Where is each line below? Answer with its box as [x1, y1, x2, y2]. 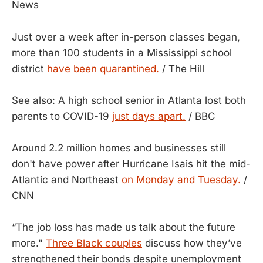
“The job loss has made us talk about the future [12, 221, 235, 234]
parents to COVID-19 [12, 110, 112, 122]
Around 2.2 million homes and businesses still [12, 141, 226, 154]
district [12, 62, 47, 75]
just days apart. [112, 110, 186, 122]
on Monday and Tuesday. [122, 173, 241, 186]
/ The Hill [159, 62, 204, 75]
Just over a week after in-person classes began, [12, 31, 240, 43]
